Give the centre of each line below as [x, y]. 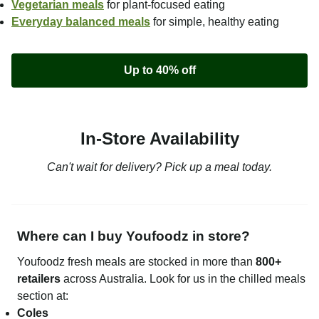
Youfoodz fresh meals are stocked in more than [136, 261]
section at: [43, 296]
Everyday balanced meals [81, 21]
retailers [39, 278]
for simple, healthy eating [215, 21]
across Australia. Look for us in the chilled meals [183, 278]
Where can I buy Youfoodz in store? [134, 236]
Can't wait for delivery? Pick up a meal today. [159, 167]
